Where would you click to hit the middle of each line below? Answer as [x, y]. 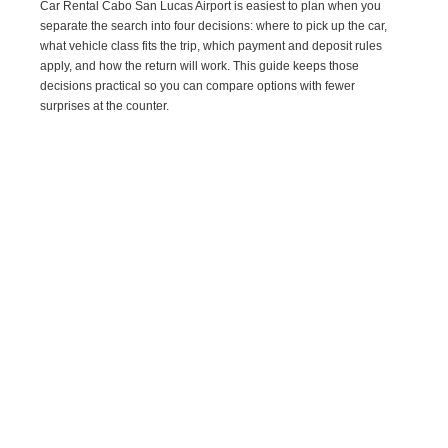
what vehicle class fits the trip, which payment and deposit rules [211, 45]
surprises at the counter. [105, 105]
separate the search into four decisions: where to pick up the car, [214, 25]
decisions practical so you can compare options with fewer [198, 85]
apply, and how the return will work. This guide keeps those [200, 65]
